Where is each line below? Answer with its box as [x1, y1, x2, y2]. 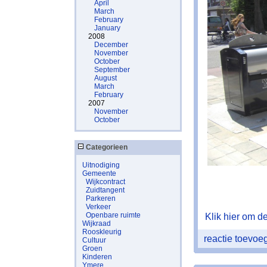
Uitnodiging [82, 161, 120, 169]
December [94, 41, 128, 49]
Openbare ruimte [86, 211, 141, 219]
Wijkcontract [86, 178, 125, 186]
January [94, 24, 120, 32]
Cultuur [82, 236, 106, 244]
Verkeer [86, 203, 111, 211]
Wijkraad [82, 219, 111, 228]
